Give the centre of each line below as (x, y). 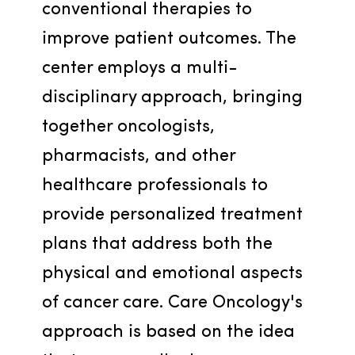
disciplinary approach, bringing (172, 98)
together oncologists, (128, 127)
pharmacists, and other (138, 157)
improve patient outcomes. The (169, 39)
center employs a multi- (139, 69)
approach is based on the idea (168, 332)
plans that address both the (157, 244)
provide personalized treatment (172, 215)
